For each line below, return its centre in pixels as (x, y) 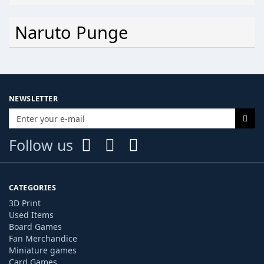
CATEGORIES (32, 188)
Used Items (31, 215)
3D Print (25, 203)
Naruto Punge (76, 32)
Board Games (35, 227)
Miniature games (43, 250)
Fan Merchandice (43, 238)
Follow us (41, 145)
